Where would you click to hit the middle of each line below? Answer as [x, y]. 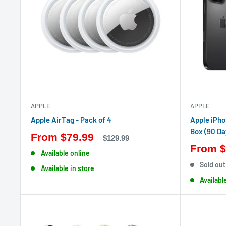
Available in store [67, 168]
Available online [65, 153]
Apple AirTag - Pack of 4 [71, 119]
